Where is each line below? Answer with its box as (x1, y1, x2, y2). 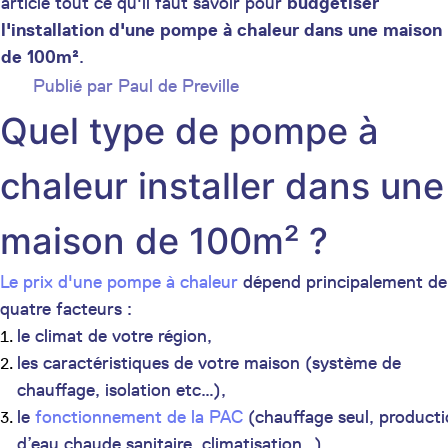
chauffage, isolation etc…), (17, 378, 231, 401)
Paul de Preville (118, 75, 239, 98)
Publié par (33, 75, 118, 98)
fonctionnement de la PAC (35, 405, 243, 428)
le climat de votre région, (17, 324, 217, 347)
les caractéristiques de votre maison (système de (17, 351, 401, 374)
